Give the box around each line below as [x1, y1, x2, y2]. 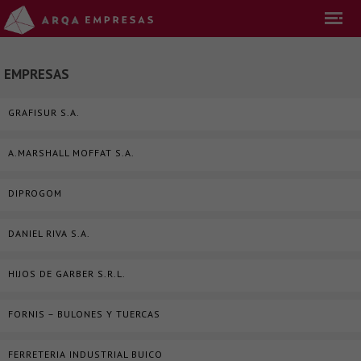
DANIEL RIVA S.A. [8, 227, 90, 239]
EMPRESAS [4, 65, 69, 83]
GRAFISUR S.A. [8, 106, 80, 118]
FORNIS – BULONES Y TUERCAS [8, 308, 160, 320]
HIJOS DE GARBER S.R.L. [8, 268, 126, 280]
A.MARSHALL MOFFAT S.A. [8, 147, 135, 159]
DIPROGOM [8, 187, 62, 199]
